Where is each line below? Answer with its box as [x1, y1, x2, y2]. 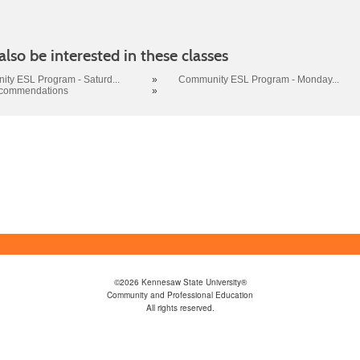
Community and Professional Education [107, 288, 253, 301]
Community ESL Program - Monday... [178, 73, 340, 85]
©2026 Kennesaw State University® [113, 276, 247, 288]
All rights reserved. [145, 301, 215, 313]
